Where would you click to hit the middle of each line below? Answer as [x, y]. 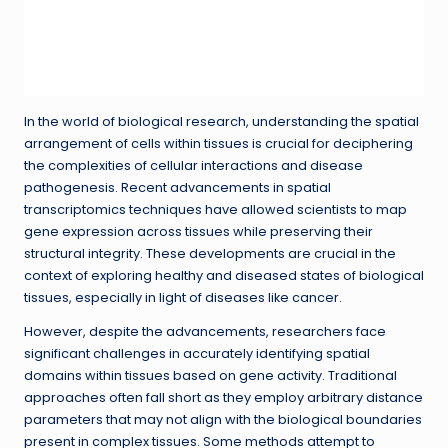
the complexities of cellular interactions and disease [193, 165]
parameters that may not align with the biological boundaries [223, 419]
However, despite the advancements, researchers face [205, 331]
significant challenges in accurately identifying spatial [197, 353]
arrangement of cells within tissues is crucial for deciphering [218, 143]
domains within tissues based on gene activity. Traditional [210, 375]
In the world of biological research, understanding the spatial [221, 121]
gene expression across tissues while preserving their [198, 231]
